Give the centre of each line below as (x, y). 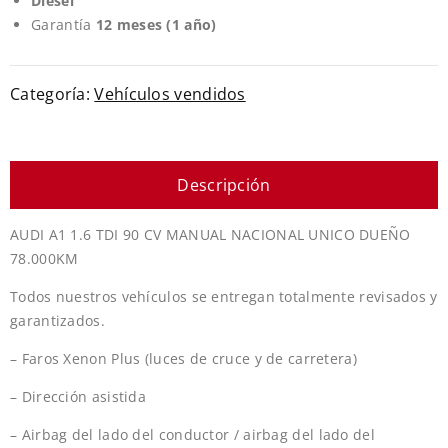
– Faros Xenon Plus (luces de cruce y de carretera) (183, 359)
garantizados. (57, 321)
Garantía (63, 24)
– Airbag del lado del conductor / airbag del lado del (192, 435)
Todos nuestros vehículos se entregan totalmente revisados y (224, 297)
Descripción (224, 185)
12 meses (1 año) (156, 24)
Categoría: (52, 94)
